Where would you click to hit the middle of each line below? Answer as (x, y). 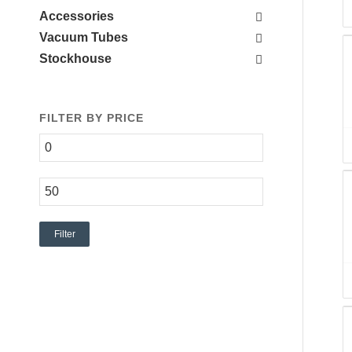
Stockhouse (75, 59)
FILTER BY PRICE (92, 118)
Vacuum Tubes (84, 37)
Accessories (77, 16)
